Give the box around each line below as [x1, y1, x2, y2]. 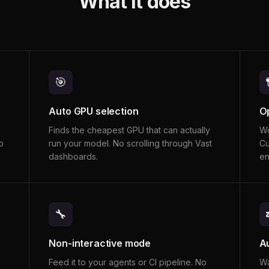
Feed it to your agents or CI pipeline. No [49, 257, 207, 267]
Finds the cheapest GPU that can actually [49, 125, 211, 135]
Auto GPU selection [49, 105, 139, 117]
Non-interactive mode [49, 237, 151, 249]
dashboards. [49, 151, 98, 162]
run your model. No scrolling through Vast [49, 138, 213, 148]
